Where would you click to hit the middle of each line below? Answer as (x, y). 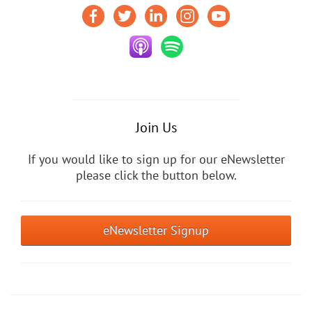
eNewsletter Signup (156, 230)
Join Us (156, 127)
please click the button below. (156, 175)
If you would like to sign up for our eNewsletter (156, 159)
